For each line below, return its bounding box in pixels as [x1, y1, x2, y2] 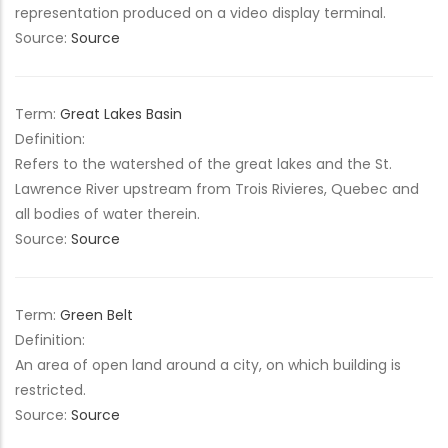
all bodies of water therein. [15, 204, 200, 224]
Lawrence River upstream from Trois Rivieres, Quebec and [15, 179, 419, 199]
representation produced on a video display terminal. [15, 3, 386, 23]
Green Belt [60, 305, 133, 325]
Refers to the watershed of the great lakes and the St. [15, 154, 392, 174]
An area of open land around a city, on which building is [15, 355, 401, 375]
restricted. [15, 380, 86, 400]
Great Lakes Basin [60, 104, 182, 124]
